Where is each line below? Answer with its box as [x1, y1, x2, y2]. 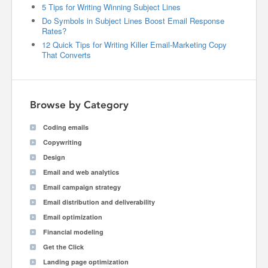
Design [43, 153, 65, 162]
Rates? [42, 25, 66, 36]
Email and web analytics [43, 167, 119, 176]
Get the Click [43, 242, 84, 251]
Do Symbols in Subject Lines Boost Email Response [42, 15, 224, 26]
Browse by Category [30, 99, 129, 111]
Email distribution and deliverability [43, 197, 155, 206]
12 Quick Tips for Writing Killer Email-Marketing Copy [42, 39, 227, 50]
